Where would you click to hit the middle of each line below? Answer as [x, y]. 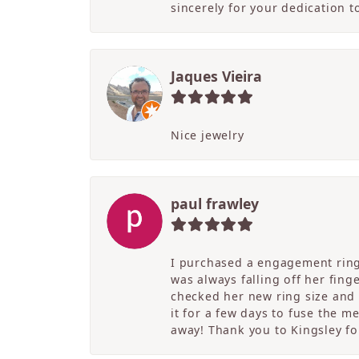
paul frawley [215, 204]
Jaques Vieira [216, 77]
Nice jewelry [208, 135]
